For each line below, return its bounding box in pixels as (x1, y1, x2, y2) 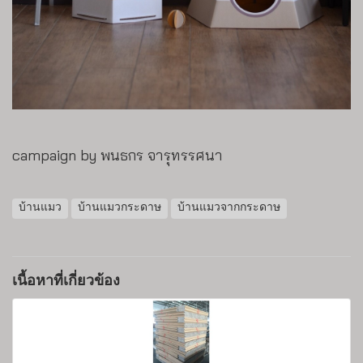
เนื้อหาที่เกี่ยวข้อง (12, 273, 120, 289)
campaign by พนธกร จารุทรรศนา (12, 145, 223, 164)
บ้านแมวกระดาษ (78, 202, 161, 215)
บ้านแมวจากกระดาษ (177, 202, 280, 215)
